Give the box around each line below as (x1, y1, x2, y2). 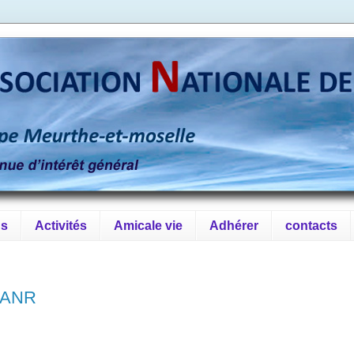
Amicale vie (114, 218, 183, 232)
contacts (285, 218, 337, 232)
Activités (35, 218, 87, 232)
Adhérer (209, 218, 258, 232)
